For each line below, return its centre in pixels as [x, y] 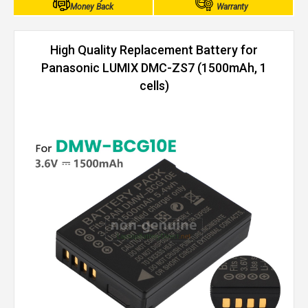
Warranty [232, 7]
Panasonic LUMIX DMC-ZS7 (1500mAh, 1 [154, 68]
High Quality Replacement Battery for [154, 50]
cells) [154, 86]
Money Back [92, 7]
